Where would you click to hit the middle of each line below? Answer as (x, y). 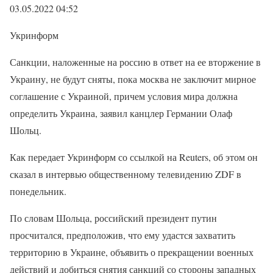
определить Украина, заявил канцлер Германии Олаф (121, 113)
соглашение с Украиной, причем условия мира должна (124, 96)
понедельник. (38, 191)
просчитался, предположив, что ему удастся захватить (122, 235)
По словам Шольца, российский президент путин (113, 218)
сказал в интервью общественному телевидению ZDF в (126, 174)
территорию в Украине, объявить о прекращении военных (132, 252)
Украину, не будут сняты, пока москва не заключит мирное (133, 79)
